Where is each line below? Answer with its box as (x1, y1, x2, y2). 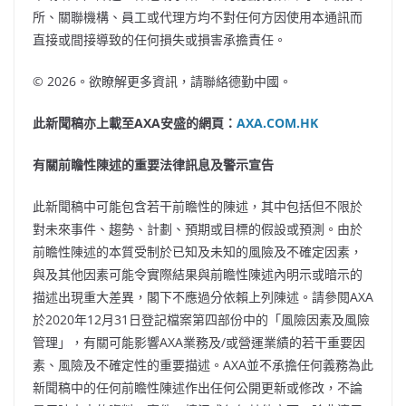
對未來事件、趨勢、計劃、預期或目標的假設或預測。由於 (33, 219, 362, 237)
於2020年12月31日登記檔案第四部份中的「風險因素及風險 (33, 310, 370, 328)
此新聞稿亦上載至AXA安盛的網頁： (33, 113, 237, 131)
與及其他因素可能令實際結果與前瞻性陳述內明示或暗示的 (33, 265, 362, 283)
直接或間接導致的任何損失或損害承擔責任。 (33, 30, 286, 48)
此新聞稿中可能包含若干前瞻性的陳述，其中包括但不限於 (33, 197, 362, 215)
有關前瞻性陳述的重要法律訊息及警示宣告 (33, 155, 274, 173)
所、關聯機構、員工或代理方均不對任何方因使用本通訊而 (33, 7, 362, 25)
